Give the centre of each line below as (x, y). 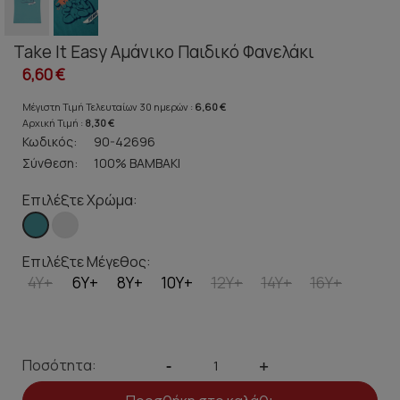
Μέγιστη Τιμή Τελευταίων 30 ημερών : (108, 107)
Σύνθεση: (50, 163)
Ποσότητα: (59, 366)
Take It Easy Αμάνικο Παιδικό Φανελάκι (164, 52)
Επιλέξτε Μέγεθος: (87, 262)
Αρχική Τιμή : (54, 123)
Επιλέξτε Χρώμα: (80, 200)
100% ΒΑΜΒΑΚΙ (137, 163)
